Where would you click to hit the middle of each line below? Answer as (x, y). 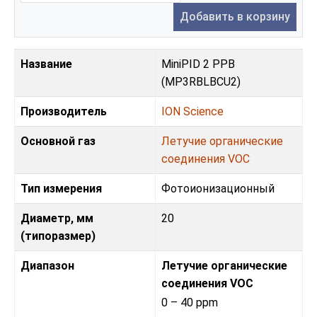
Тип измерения (61, 189)
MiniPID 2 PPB (198, 64)
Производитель (64, 112)
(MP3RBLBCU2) (201, 82)
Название (46, 64)
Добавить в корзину (235, 17)
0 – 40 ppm (190, 303)
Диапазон (47, 266)
